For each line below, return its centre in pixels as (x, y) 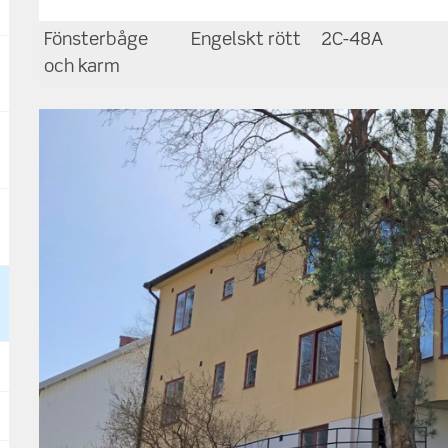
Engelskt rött (246, 39)
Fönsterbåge (96, 39)
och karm (82, 66)
